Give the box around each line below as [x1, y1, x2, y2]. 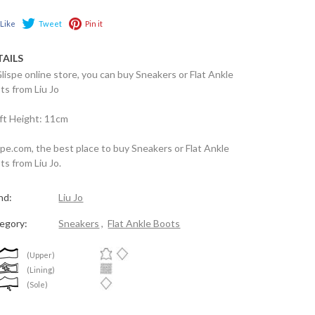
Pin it [84, 18, 103, 28]
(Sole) [27, 279, 48, 289]
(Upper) [27, 250, 55, 259]
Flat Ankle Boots [108, 217, 181, 229]
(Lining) [27, 264, 55, 274]
